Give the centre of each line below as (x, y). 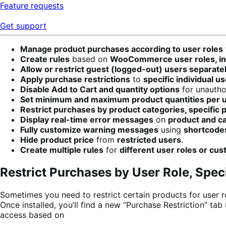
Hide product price (57, 139)
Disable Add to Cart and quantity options (100, 89)
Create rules (45, 59)
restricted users (149, 139)
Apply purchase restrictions (75, 79)
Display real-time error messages (87, 119)
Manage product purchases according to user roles (122, 49)
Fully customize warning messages (89, 129)
